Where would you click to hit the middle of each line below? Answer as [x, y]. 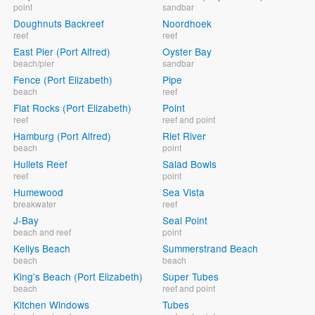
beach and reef [42, 232]
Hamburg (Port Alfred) [62, 136]
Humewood [38, 192]
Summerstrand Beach [211, 249]
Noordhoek [187, 24]
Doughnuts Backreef [59, 24]
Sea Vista [184, 192]
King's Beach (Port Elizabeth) [78, 277]
